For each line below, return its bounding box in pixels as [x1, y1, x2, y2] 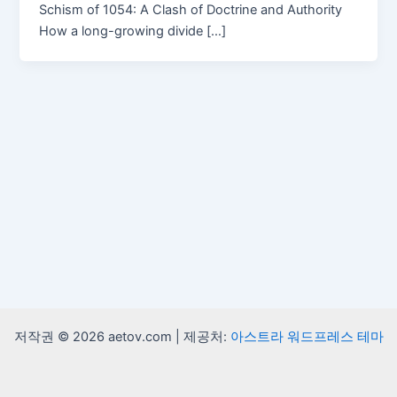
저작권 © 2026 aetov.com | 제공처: [13, 329, 230, 345]
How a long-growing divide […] [39, 22, 227, 39]
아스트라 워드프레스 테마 [230, 329, 384, 345]
